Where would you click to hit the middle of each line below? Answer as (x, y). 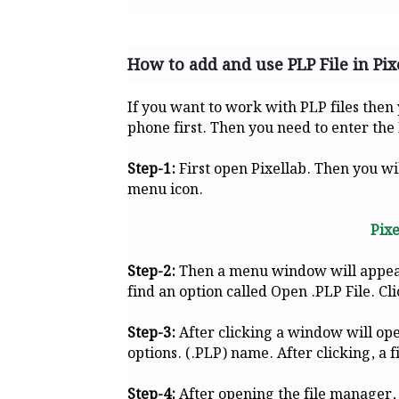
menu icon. (165, 190)
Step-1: (151, 169)
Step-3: (153, 333)
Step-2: (151, 272)
